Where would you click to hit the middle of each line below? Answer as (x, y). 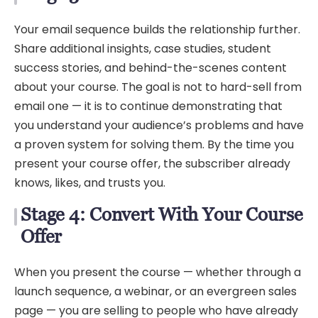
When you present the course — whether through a (158, 273)
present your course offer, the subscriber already (152, 163)
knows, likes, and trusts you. (90, 182)
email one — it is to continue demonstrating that (148, 106)
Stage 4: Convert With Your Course (162, 214)
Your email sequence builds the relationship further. (157, 29)
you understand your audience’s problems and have (159, 125)
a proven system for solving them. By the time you (154, 144)
